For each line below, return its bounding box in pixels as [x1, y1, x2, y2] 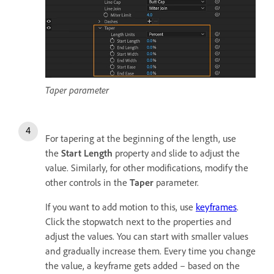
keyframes [196, 201, 237, 213]
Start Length [61, 147, 113, 159]
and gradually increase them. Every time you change [45, 245, 256, 257]
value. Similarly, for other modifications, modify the [45, 161, 248, 174]
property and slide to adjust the [113, 147, 240, 159]
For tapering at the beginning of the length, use [45, 132, 236, 144]
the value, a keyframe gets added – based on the [45, 259, 240, 272]
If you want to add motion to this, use [45, 201, 196, 213]
